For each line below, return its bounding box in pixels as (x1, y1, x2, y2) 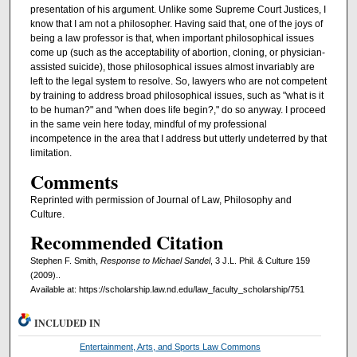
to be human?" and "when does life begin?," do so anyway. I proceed (29, 104, 326, 116)
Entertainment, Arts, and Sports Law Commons (79, 342, 261, 351)
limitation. (29, 147, 72, 159)
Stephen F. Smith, (29, 256, 100, 266)
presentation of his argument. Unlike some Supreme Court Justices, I (29, 4, 326, 16)
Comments (29, 167, 118, 195)
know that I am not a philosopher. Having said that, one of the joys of (29, 18, 323, 30)
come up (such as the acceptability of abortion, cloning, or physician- (29, 47, 325, 59)
